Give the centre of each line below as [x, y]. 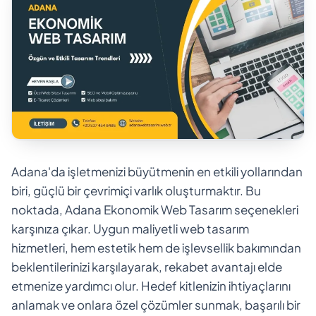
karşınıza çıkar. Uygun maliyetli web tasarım [130, 228]
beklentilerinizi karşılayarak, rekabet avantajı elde [147, 266]
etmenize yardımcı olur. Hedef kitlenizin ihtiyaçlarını [151, 285]
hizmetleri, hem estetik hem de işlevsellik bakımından [156, 247]
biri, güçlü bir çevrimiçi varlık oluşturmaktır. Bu [136, 190]
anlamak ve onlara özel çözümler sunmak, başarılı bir [156, 304]
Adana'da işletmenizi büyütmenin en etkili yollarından [157, 171]
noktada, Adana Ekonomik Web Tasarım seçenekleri [155, 209]
